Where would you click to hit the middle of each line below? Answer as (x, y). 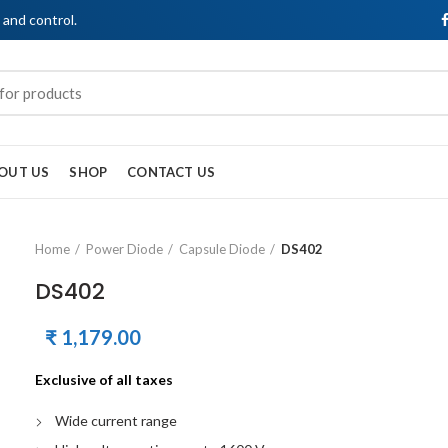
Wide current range (116, 420)
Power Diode (125, 249)
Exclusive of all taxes (104, 379)
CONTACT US (171, 171)
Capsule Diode (222, 249)
